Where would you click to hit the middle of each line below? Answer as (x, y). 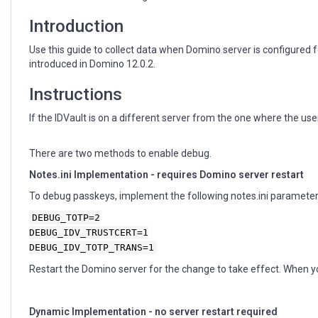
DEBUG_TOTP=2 (66, 218)
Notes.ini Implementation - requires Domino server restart (166, 175)
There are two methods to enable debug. (120, 154)
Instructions (76, 95)
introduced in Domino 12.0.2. (92, 64)
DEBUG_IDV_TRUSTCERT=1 (89, 233)
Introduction (76, 27)
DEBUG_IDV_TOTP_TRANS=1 (92, 248)
